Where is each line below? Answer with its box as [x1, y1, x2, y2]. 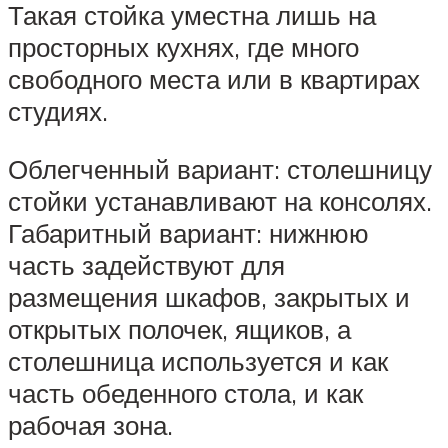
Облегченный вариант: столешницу [8, 153, 432, 186]
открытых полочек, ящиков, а [8, 313, 351, 346]
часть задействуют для [8, 249, 285, 282]
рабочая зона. [8, 409, 173, 442]
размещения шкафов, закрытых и [8, 281, 410, 314]
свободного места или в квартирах [8, 63, 420, 96]
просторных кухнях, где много [8, 31, 359, 64]
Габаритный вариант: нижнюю [8, 217, 369, 250]
